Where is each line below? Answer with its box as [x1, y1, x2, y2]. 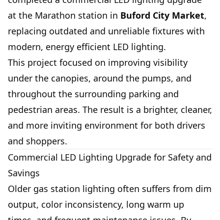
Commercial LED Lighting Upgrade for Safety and [8, 151, 212, 164]
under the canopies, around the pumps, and [8, 72, 192, 84]
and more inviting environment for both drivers [8, 119, 205, 132]
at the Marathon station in [8, 9, 120, 22]
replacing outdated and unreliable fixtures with [8, 25, 205, 37]
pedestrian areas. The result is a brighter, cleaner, [8, 104, 212, 116]
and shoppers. [8, 135, 67, 147]
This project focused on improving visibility [8, 56, 188, 69]
